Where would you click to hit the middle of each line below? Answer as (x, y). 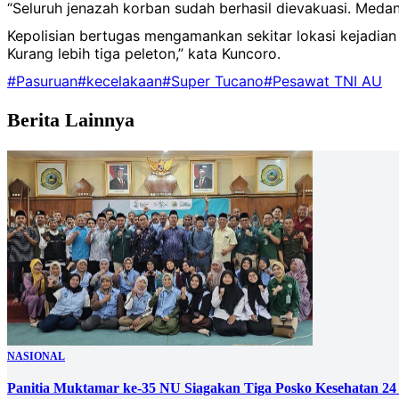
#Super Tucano (213, 81)
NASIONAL (36, 357)
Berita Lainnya (71, 120)
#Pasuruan (42, 81)
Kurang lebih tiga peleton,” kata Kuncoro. (144, 54)
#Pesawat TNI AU (323, 81)
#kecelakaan (120, 81)
